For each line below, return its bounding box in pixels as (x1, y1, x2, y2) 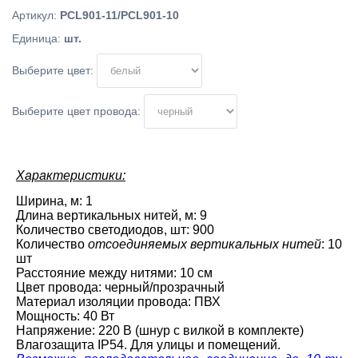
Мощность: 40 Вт (16, 309, 114, 323)
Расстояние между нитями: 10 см (16, 266, 213, 280)
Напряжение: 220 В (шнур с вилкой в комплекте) (16, 324, 304, 337)
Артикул (12, 9, 54, 22)
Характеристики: (16, 169, 125, 182)
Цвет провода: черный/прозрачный (16, 280, 225, 294)
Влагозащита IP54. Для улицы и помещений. (16, 338, 280, 352)
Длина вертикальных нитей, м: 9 (16, 209, 207, 222)
